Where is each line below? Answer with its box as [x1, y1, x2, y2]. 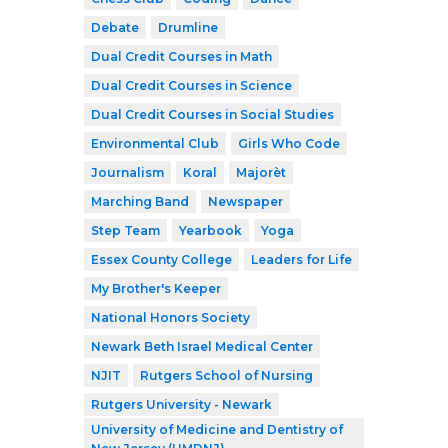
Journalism [91, 164, 164, 180]
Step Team [91, 222, 160, 238]
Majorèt [236, 164, 286, 180]
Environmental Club [91, 135, 219, 151]
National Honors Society [91, 309, 250, 325]
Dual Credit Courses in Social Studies [91, 106, 334, 122]
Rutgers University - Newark [91, 396, 272, 412]
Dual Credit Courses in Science [91, 77, 292, 93]
